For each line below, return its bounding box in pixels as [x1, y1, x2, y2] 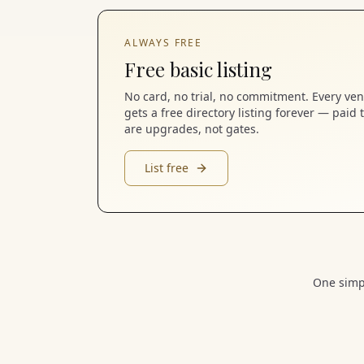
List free [145, 160, 188, 175]
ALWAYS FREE [124, 36, 202, 50]
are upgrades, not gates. [124, 121, 259, 136]
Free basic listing [124, 56, 272, 82]
